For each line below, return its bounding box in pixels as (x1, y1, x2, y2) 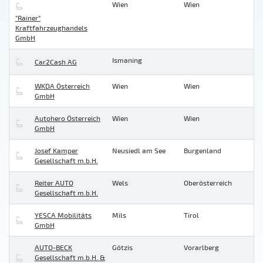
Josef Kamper (34, 146, 78, 155)
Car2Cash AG (34, 58, 77, 66)
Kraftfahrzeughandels (15, 23, 87, 32)
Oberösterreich (184, 178, 232, 187)
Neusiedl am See (112, 146, 166, 155)
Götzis (112, 243, 133, 252)
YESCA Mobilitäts (34, 211, 92, 220)
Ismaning (112, 56, 142, 65)
